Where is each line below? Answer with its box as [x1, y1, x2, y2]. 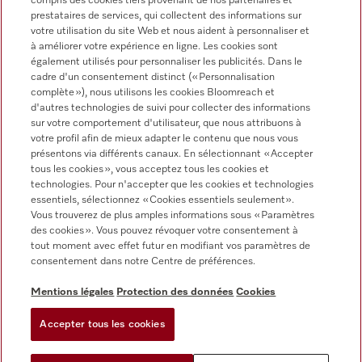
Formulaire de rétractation [13, 309, 143, 321]
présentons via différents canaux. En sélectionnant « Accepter [31, 149, 314, 159]
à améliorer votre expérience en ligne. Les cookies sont [31, 41, 279, 52]
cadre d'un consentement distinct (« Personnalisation [31, 72, 276, 82]
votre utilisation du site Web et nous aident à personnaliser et [31, 26, 310, 36]
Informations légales [13, 173, 113, 185]
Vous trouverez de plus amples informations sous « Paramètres [31, 210, 315, 221]
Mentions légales [31, 287, 115, 297]
